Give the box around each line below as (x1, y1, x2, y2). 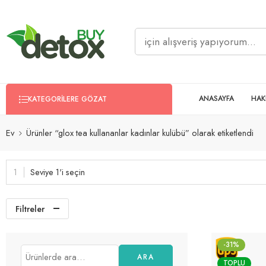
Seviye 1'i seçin (30, 165, 85, 178)
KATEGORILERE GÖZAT (28, 93, 107, 104)
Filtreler (15, 202, 45, 215)
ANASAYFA (199, 93, 234, 104)
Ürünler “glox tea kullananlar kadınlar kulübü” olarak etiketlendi (26, 126, 254, 140)
